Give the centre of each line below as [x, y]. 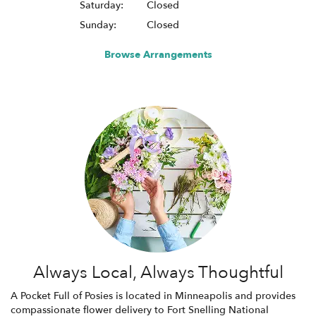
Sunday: [98, 25]
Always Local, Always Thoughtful [158, 272]
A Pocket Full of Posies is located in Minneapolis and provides [153, 296]
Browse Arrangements [158, 54]
